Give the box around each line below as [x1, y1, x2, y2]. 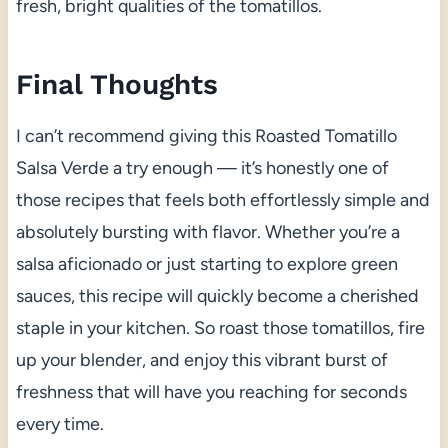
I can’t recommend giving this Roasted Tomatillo [15, 124, 397, 147]
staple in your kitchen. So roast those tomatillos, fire [15, 316, 425, 339]
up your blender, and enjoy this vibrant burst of [15, 348, 388, 371]
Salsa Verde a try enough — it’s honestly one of [15, 156, 389, 179]
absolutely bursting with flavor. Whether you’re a [15, 220, 400, 243]
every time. [15, 412, 104, 435]
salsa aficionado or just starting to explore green [15, 252, 398, 275]
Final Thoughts [15, 67, 218, 101]
